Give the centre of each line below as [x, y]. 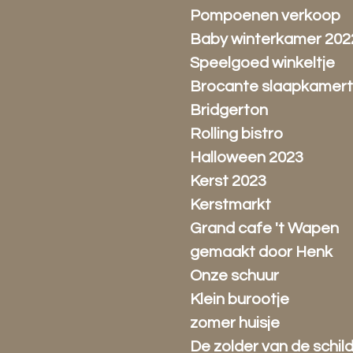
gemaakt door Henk [262, 252]
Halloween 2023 [247, 158]
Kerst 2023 [229, 181]
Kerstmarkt [231, 205]
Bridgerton [229, 110]
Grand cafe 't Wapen [265, 229]
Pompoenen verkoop [266, 16]
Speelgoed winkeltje [263, 63]
